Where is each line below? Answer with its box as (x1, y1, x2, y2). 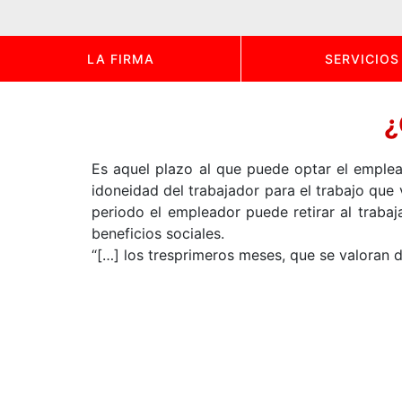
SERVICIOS (324, 51, 399, 66)
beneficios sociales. (92, 224, 224, 242)
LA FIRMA (86, 51, 154, 66)
